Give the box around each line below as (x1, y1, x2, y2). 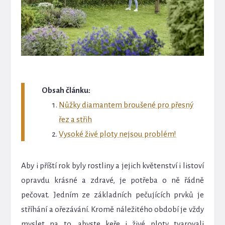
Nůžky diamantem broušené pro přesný (59, 100, 194, 109)
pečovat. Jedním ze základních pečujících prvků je (21, 190, 204, 199)
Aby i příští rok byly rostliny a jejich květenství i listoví (21, 161, 204, 170)
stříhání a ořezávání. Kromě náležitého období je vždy (21, 204, 204, 213)
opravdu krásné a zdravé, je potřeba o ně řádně (21, 175, 204, 184)
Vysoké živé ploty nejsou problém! (59, 129, 177, 138)
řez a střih (59, 115, 92, 124)
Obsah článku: (42, 85, 91, 94)
